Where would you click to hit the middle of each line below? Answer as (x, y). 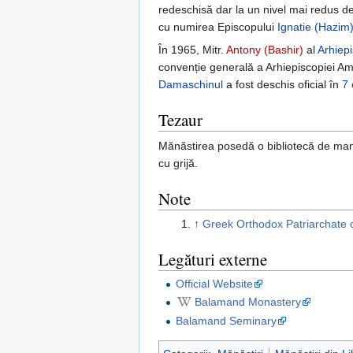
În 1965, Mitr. (192, 50)
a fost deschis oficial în (282, 85)
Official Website (215, 283)
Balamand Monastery (248, 302)
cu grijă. (178, 163)
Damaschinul (191, 85)
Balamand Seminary (227, 320)
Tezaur (180, 120)
